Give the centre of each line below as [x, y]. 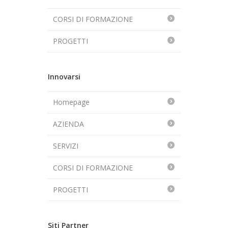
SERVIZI [66, 146]
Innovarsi [64, 77]
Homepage [71, 102]
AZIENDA [68, 124]
